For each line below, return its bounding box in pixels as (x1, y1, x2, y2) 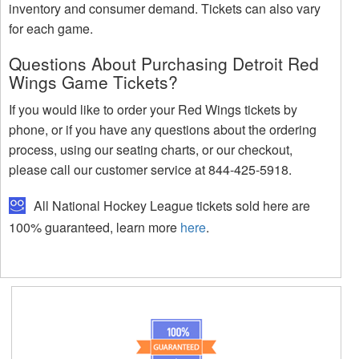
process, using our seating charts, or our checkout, (9, 139, 292, 159)
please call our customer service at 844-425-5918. (9, 159, 292, 179)
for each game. (9, 18, 93, 38)
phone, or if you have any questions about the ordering (9, 119, 317, 139)
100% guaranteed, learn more (9, 218, 180, 237)
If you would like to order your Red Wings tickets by (9, 99, 297, 119)
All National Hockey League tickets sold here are (30, 196, 310, 215)
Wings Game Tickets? (9, 69, 178, 94)
